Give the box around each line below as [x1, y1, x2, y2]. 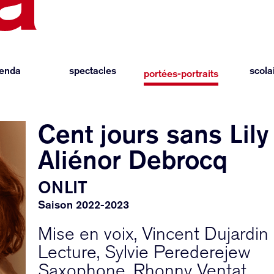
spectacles [69, 65, 117, 76]
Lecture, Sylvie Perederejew [38, 242, 251, 263]
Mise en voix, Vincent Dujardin [38, 223, 269, 245]
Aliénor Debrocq [38, 144, 228, 174]
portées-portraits [144, 68, 219, 80]
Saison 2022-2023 [38, 198, 130, 211]
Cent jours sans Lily [38, 119, 269, 149]
